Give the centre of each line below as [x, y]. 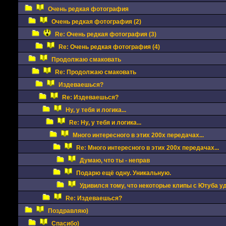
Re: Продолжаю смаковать [95, 72]
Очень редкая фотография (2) [96, 22]
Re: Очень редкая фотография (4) [109, 47]
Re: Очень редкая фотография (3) [105, 34]
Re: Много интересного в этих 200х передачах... [147, 148]
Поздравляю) [68, 211]
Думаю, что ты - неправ [115, 160]
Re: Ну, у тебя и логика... [105, 123]
